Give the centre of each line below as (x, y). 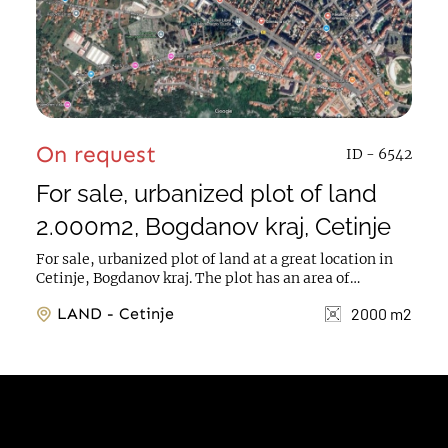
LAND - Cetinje (140, 313)
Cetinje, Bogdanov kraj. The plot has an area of (115, 278)
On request (95, 154)
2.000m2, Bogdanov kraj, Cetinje (213, 226)
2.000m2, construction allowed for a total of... (190, 297)
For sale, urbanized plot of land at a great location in (214, 259)
